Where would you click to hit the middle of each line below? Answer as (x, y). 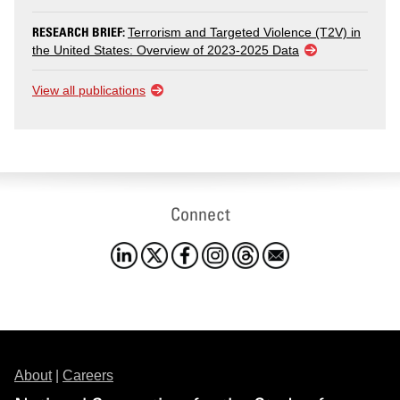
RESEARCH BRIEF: (80, 32)
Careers (88, 376)
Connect (200, 214)
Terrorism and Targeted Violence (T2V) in (244, 33)
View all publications (89, 91)
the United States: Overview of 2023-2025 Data (166, 50)
